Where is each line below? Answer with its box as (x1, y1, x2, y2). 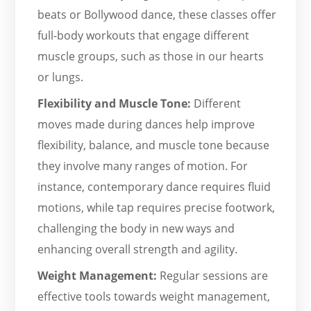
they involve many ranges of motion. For (37, 158, 249, 174)
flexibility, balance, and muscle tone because (37, 137, 270, 153)
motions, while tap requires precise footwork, (37, 199, 276, 215)
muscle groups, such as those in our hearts (37, 48, 264, 64)
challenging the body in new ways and (37, 220, 235, 236)
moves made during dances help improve (37, 116, 255, 132)
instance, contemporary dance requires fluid (37, 178, 271, 194)
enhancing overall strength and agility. (37, 241, 238, 257)
